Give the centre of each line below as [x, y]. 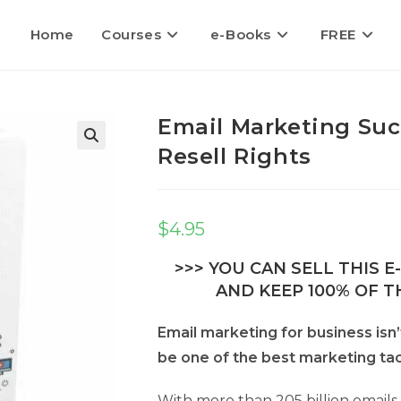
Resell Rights [235, 156]
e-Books [240, 34]
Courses [131, 34]
